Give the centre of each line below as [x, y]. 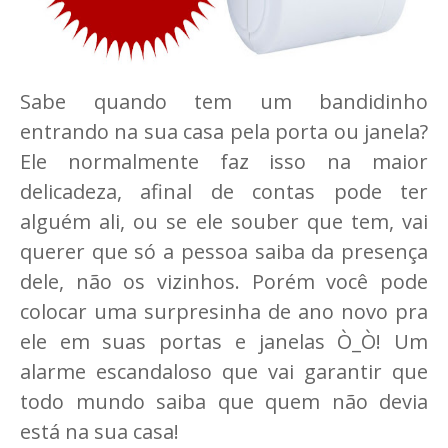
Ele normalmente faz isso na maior [224, 161]
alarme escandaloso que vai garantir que [224, 371]
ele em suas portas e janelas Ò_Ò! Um [224, 341]
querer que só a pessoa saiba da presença [224, 251]
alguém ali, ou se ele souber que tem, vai [224, 221]
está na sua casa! [99, 431]
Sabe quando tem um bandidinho [224, 101]
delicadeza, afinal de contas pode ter [224, 191]
